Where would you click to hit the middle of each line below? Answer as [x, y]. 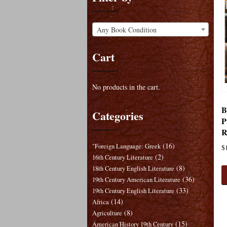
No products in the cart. [126, 87]
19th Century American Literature [136, 180]
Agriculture [107, 213]
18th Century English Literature [133, 169]
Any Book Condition [127, 29]
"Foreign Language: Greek [126, 146]
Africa [101, 202]
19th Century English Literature [133, 191]
